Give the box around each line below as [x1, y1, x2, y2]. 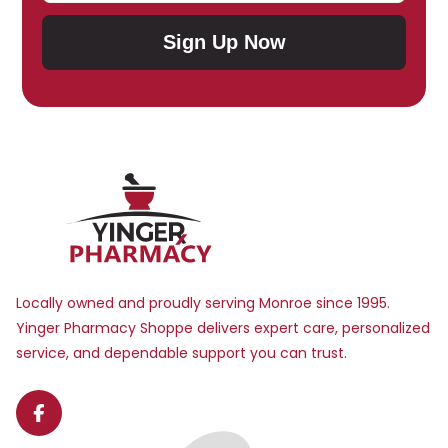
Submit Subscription [222, 41, 419, 63]
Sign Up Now [162, 31, 286, 53]
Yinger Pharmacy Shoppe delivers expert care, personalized [16, 318, 430, 338]
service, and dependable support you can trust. [16, 343, 347, 363]
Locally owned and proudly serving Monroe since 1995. [16, 293, 390, 313]
